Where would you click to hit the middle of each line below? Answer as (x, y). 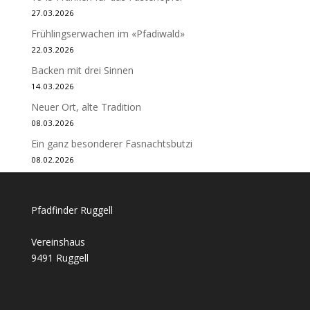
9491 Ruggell (60, 257)
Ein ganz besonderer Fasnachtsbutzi (111, 143)
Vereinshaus (58, 241)
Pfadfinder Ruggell (72, 210)
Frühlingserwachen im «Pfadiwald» (108, 33)
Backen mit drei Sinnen (82, 70)
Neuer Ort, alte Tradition (86, 107)
